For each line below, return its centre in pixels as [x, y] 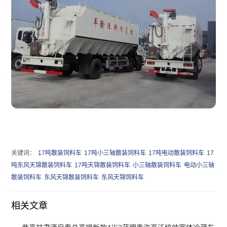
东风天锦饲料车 [123, 178]
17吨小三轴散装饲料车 [115, 153]
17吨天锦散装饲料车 [103, 165]
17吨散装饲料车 [60, 153]
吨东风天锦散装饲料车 [42, 165]
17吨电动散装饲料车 [177, 153]
